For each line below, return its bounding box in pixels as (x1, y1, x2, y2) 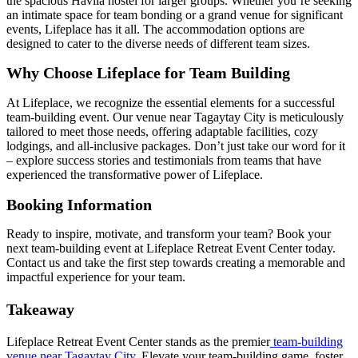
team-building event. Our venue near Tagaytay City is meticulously (6, 110, 344, 125)
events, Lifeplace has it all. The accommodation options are (6, 22, 304, 36)
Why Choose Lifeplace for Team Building (6, 64, 290, 82)
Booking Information (6, 195, 152, 213)
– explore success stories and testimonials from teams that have (6, 153, 321, 168)
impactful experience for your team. (6, 270, 185, 284)
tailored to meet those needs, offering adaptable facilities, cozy (6, 125, 318, 139)
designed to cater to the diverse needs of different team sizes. (6, 36, 310, 50)
